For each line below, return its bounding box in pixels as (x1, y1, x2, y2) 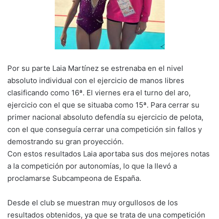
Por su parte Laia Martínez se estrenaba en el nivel (7, 63, 183, 73)
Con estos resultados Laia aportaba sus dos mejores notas (7, 149, 210, 158)
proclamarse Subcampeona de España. (7, 173, 141, 183)
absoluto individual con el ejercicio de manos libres (7, 75, 184, 85)
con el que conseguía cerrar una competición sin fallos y (7, 124, 202, 134)
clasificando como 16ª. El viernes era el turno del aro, (7, 88, 191, 97)
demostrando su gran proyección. (7, 136, 124, 146)
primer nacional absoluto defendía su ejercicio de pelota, (7, 112, 203, 122)
